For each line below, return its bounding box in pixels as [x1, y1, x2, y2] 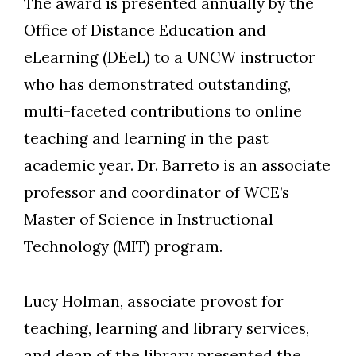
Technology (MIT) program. [24, 237, 222, 257]
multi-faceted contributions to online [24, 102, 302, 122]
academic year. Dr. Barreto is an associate [24, 156, 331, 176]
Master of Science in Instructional [24, 210, 273, 230]
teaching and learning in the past [24, 129, 269, 149]
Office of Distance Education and [24, 21, 266, 41]
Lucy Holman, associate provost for [24, 292, 284, 311]
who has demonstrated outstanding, [24, 75, 291, 95]
